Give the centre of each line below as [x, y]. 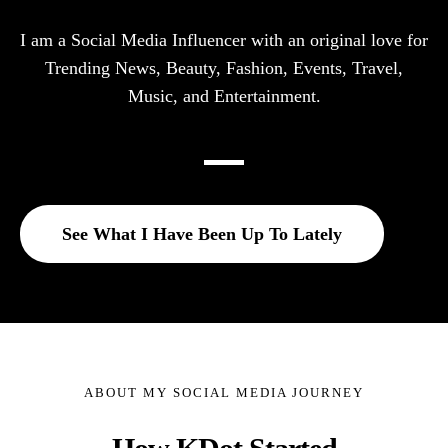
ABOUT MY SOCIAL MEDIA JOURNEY [224, 393]
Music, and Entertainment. [224, 96]
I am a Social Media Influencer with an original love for [224, 40]
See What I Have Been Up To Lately [202, 234]
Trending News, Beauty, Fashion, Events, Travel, [224, 68]
